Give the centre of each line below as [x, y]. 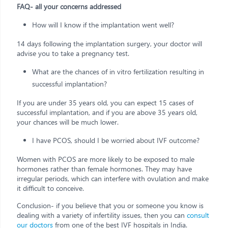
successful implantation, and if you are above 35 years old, [107, 112]
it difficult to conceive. [50, 188]
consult [198, 215]
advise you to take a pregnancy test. [73, 53]
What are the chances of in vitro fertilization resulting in [118, 71]
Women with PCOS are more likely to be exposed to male [106, 159]
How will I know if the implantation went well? [103, 24]
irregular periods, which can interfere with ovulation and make [113, 178]
